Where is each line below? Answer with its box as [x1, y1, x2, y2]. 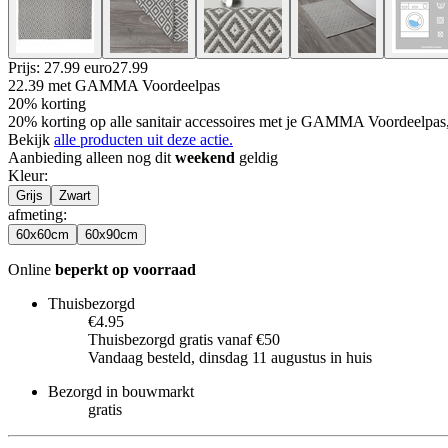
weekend [175, 148, 235, 166]
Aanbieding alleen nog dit [8, 148, 175, 166]
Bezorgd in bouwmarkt [48, 382, 194, 400]
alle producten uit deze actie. [54, 130, 233, 148]
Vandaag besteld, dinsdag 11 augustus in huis [88, 348, 372, 366]
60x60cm [16, 226, 69, 242]
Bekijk [8, 130, 54, 148]
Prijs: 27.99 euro [8, 58, 112, 76]
